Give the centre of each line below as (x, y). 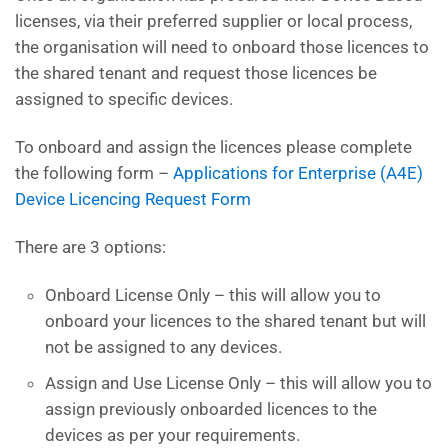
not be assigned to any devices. (163, 347)
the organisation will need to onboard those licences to (222, 47)
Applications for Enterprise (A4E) (298, 173)
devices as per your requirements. (172, 435)
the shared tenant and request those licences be (196, 73)
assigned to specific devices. (124, 99)
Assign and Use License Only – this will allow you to (238, 383)
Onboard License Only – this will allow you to (213, 295)
